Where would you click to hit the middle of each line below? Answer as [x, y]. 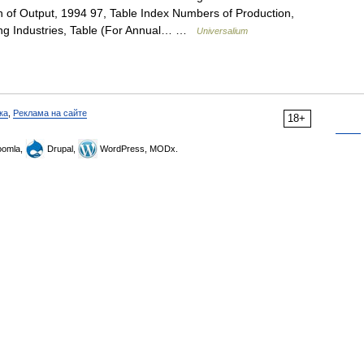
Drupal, [61, 149]
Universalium [222, 31]
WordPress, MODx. [138, 149]
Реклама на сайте [50, 113]
